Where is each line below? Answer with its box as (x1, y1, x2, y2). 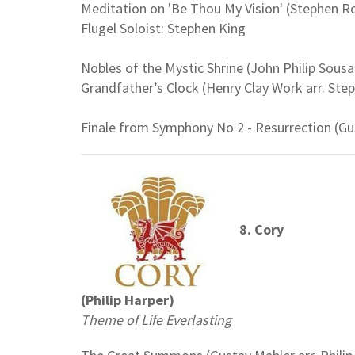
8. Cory (239, 219, 287, 239)
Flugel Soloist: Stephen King (81, 19, 246, 38)
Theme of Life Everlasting (81, 311, 231, 330)
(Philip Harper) (81, 291, 174, 310)
